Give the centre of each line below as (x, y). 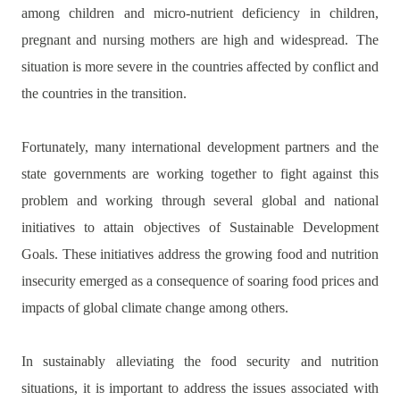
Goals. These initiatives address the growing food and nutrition (200, 254)
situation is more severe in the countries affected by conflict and (200, 67)
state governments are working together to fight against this (200, 174)
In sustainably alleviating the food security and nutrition (200, 361)
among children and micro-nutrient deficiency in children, (200, 13)
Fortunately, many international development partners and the (200, 147)
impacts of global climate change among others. (155, 308)
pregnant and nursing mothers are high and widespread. (185, 40)
